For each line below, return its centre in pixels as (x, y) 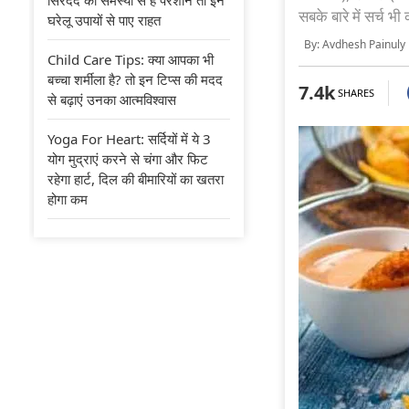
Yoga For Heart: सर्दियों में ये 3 (129, 138)
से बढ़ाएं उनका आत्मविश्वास (112, 99)
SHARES (355, 93)
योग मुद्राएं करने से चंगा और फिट (128, 158)
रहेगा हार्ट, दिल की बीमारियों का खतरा (136, 178)
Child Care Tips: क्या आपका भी (131, 59)
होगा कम (68, 199)
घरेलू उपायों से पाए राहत (104, 20)
